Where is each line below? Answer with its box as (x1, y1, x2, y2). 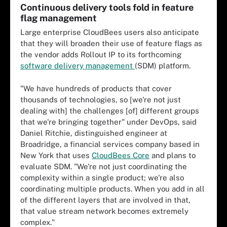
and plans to (149, 150, 196, 160)
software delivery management (20, 61, 135, 70)
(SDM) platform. (135, 61, 191, 70)
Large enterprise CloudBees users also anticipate (20, 28, 199, 36)
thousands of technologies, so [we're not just (20, 95, 181, 104)
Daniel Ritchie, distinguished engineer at (20, 128, 167, 137)
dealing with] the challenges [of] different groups (20, 106, 199, 115)
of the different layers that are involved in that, (20, 195, 191, 204)
